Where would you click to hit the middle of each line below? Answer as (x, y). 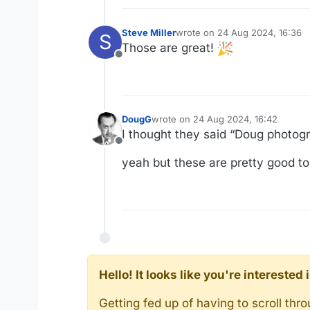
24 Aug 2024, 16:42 (235, 119)
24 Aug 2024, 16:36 (259, 32)
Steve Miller (149, 32)
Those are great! (170, 47)
